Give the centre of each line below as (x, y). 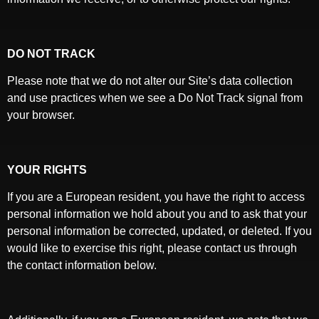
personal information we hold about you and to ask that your (157, 214)
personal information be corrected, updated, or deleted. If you (159, 231)
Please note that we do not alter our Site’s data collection (150, 80)
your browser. (41, 115)
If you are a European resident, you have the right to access (156, 197)
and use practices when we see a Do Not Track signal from (155, 98)
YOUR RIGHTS (47, 169)
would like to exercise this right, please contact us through (152, 249)
